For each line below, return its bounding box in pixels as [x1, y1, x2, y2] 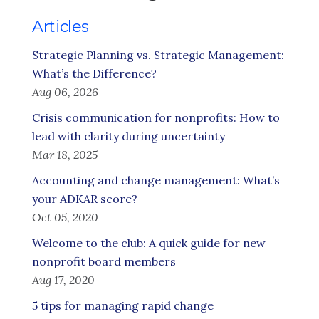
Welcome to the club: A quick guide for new [32, 236, 266, 250]
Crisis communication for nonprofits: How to [32, 110, 280, 125]
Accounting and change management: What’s [32, 173, 280, 187]
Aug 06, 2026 [32, 85, 98, 99]
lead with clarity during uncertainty [32, 129, 225, 143]
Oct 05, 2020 [32, 210, 98, 224]
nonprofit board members [32, 254, 176, 268]
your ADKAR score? [32, 192, 137, 206]
